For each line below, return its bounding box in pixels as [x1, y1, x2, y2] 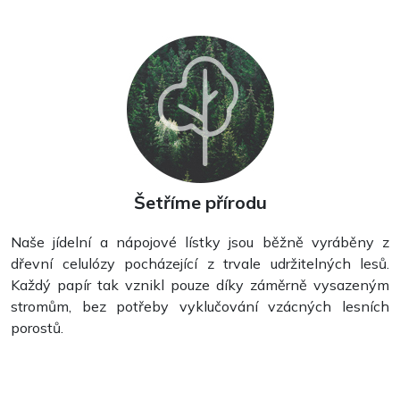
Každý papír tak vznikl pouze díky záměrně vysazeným [11, 275, 389, 294]
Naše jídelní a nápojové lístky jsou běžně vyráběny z [11, 232, 389, 251]
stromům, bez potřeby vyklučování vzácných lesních [11, 296, 389, 315]
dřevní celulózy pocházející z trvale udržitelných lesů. [11, 254, 389, 272]
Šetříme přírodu [133, 190, 267, 213]
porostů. [11, 318, 63, 337]
